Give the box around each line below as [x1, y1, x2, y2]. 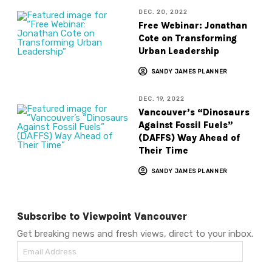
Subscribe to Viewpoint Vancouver [17, 210, 188, 222]
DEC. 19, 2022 [138, 95, 185, 102]
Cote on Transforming [138, 32, 237, 44]
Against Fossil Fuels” [138, 119, 233, 131]
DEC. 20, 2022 [138, 8, 188, 15]
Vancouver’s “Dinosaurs [138, 106, 250, 118]
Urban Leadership [138, 45, 219, 56]
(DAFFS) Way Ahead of [138, 132, 240, 143]
